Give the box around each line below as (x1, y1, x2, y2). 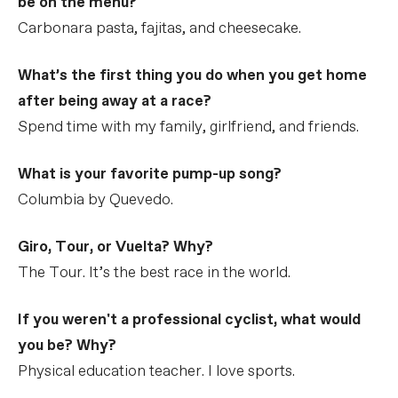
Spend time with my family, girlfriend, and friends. (18, 116, 359, 138)
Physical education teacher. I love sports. (18, 361, 295, 382)
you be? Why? (18, 335, 116, 356)
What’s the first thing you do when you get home (18, 65, 367, 86)
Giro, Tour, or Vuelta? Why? (18, 236, 213, 258)
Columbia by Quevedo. (18, 189, 173, 211)
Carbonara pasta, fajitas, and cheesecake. (18, 18, 301, 39)
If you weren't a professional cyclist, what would (18, 309, 361, 330)
